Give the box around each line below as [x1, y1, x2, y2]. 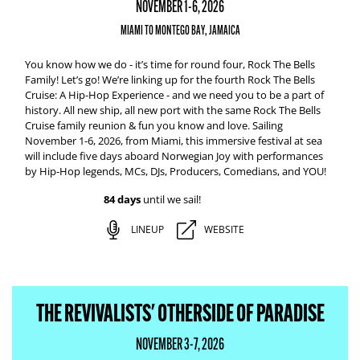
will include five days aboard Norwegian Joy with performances [25, 149, 323, 163]
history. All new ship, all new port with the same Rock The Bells [25, 103, 321, 117]
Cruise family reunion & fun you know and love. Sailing [25, 118, 283, 133]
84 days [103, 191, 141, 207]
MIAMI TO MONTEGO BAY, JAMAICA [120, 22, 240, 38]
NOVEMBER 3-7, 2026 [136, 334, 224, 354]
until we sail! [140, 192, 201, 207]
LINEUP [130, 223, 164, 236]
